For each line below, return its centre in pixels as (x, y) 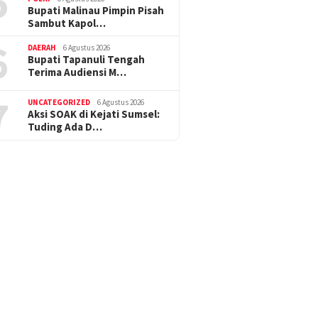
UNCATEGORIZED (59, 103)
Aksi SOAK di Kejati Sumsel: (94, 114)
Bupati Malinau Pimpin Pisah (96, 11)
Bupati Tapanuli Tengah (87, 60)
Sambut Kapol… (67, 23)
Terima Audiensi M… (77, 72)
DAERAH (42, 48)
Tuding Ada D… (65, 127)
